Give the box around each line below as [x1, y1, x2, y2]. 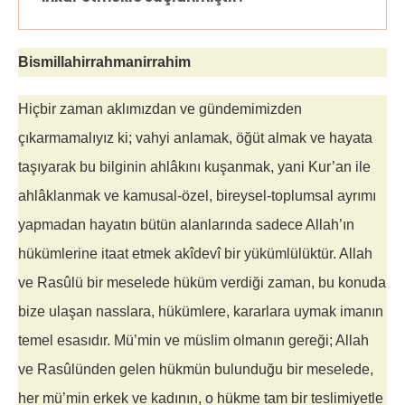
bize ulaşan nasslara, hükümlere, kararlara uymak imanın [18, 304, 383, 319]
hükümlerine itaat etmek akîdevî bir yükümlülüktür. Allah [18, 246, 372, 261]
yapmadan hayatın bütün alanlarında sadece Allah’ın [18, 217, 354, 232]
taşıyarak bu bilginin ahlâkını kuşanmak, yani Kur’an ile [18, 159, 371, 174]
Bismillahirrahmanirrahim [18, 54, 191, 70]
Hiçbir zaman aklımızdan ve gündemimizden [18, 101, 302, 117]
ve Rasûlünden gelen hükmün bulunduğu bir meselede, [18, 362, 373, 377]
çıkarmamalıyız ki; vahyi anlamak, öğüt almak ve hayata [18, 130, 372, 146]
